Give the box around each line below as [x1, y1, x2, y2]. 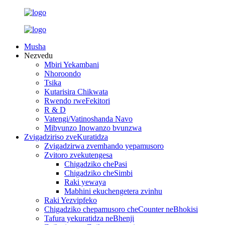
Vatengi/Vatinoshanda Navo [44, 115, 133, 123]
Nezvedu [24, 51, 53, 60]
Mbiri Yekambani [44, 60, 99, 69]
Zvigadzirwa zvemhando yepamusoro [44, 142, 164, 150]
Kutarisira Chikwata [44, 87, 108, 96]
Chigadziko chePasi [64, 160, 127, 168]
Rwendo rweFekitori [44, 96, 110, 105]
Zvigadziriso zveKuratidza [24, 133, 108, 141]
